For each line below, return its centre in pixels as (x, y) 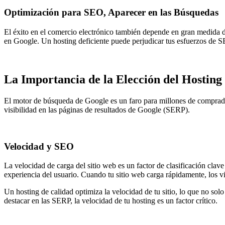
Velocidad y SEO (39, 146)
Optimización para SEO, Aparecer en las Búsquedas (111, 13)
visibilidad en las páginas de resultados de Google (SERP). (97, 109)
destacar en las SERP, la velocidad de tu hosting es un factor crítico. (111, 201)
